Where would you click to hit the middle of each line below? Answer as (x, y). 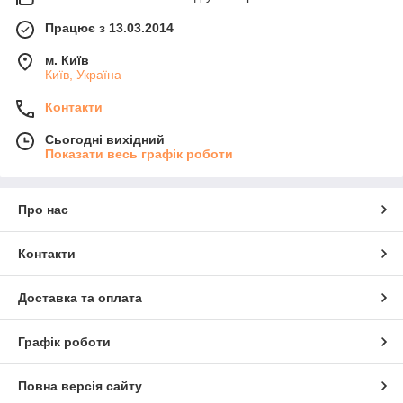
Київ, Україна (83, 74)
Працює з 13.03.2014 (109, 27)
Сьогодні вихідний (105, 139)
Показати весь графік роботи (139, 153)
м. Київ (67, 60)
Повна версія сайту (80, 385)
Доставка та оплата (80, 297)
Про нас (43, 209)
